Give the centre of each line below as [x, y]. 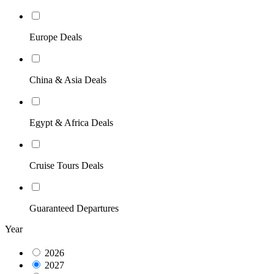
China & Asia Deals [68, 80]
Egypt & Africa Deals [71, 123]
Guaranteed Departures [74, 209]
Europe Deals [56, 37]
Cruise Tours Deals [66, 166]
